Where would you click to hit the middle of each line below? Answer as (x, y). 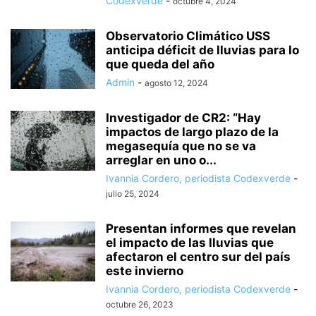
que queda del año (160, 65)
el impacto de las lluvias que (190, 243)
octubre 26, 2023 (140, 305)
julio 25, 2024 (133, 194)
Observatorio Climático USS (188, 36)
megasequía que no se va (181, 146)
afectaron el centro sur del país (198, 257)
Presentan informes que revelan (201, 229)
